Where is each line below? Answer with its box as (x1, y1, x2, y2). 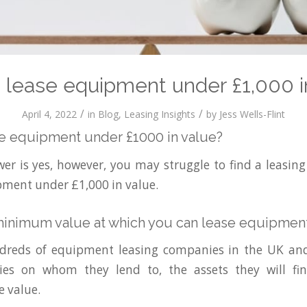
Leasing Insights (124, 107, 195, 121)
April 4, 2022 (22, 107, 77, 121)
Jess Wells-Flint (219, 107, 285, 121)
